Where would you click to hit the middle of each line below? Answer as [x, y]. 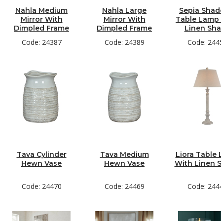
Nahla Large [124, 10]
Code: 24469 [124, 186]
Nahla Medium [41, 10]
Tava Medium [124, 154]
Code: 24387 [41, 42]
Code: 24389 [124, 42]
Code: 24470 [41, 186]
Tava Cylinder [41, 154]
